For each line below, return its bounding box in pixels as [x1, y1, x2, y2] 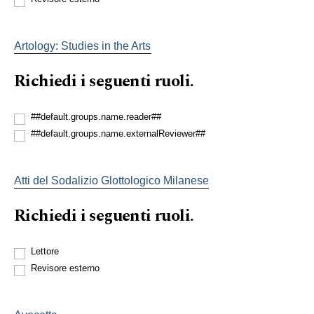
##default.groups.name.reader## [31, 111, 161, 122]
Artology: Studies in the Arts [14, 39, 151, 52]
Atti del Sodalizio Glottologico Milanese [14, 174, 209, 186]
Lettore [31, 245, 59, 257]
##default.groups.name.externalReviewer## [31, 128, 205, 139]
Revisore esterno [31, 262, 100, 273]
